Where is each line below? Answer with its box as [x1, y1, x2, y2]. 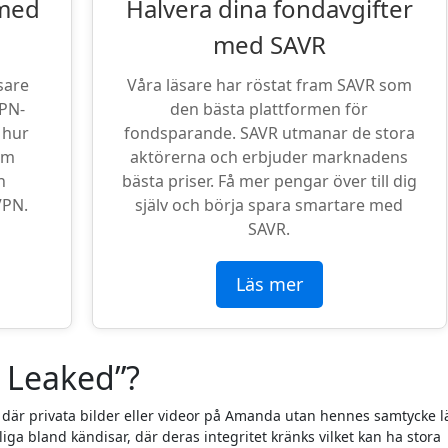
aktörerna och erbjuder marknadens [130, 146, 409, 169]
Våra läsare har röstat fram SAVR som [126, 74, 412, 97]
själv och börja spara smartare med [135, 194, 404, 217]
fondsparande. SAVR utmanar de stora [123, 122, 415, 145]
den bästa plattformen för [170, 98, 369, 121]
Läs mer [235, 272, 303, 297]
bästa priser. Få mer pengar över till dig [121, 170, 417, 193]
